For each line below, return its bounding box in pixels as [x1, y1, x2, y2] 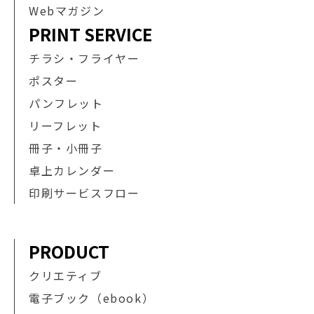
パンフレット [29, 94, 104, 111]
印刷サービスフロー [29, 184, 140, 201]
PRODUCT [29, 238, 109, 264]
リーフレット [29, 116, 102, 134]
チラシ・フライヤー [29, 49, 140, 67]
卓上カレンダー [29, 161, 116, 179]
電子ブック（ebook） [29, 289, 155, 306]
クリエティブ [29, 266, 102, 284]
